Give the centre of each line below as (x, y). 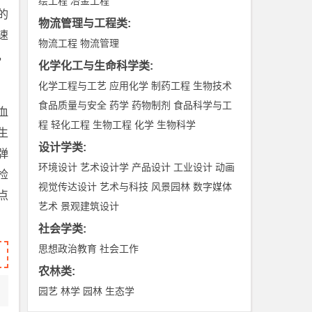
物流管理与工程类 (83, 23)
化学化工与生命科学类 (94, 66)
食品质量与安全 (73, 105)
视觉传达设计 (68, 187)
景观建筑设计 (90, 206)
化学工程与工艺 (73, 86)
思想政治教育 (68, 249)
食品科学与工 (203, 105)
